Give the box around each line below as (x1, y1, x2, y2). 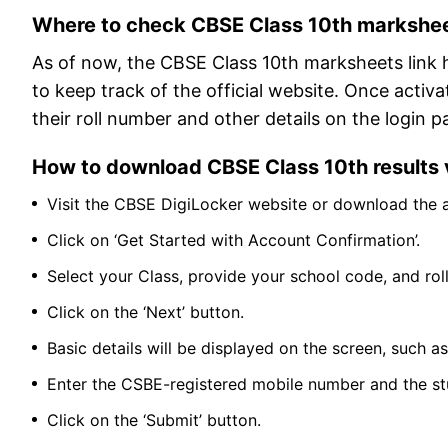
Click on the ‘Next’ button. (47, 302, 249, 323)
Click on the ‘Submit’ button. (47, 410, 266, 431)
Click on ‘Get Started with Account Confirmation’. (47, 230, 425, 251)
